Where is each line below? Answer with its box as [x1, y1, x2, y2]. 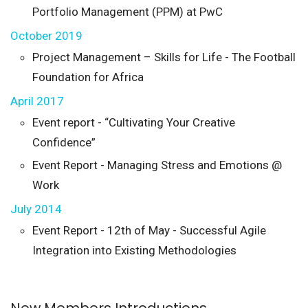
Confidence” [32, 135, 96, 149]
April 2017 [10, 93, 64, 108]
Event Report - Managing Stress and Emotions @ [32, 157, 282, 172]
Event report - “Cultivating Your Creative [32, 115, 235, 129]
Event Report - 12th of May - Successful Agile [32, 223, 266, 237]
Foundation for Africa [32, 69, 144, 84]
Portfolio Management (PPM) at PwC [32, 4, 223, 19]
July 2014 [10, 201, 62, 216]
